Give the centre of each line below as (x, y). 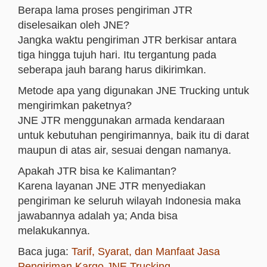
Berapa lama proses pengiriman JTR (105, 10)
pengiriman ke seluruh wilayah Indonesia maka (129, 201)
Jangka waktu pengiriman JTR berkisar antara (127, 40)
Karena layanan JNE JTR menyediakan (112, 186)
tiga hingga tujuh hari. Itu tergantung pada (117, 55)
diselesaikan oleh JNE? (74, 25)
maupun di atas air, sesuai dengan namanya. (125, 150)
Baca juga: (45, 252)
